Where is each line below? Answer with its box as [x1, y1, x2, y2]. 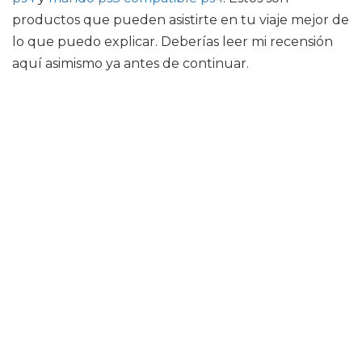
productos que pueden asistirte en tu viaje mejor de [12, 12, 349, 27]
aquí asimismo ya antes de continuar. [12, 56, 249, 71]
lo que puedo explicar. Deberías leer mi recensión [12, 34, 333, 49]
